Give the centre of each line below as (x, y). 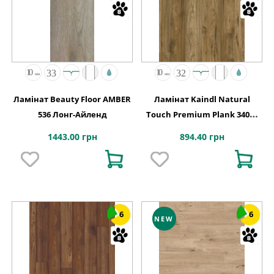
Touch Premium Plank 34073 (202, 115)
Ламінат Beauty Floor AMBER (72, 99)
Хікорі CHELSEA (202, 130)
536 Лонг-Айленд (72, 115)
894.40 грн (202, 137)
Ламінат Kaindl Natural (202, 99)
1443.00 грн (72, 137)
